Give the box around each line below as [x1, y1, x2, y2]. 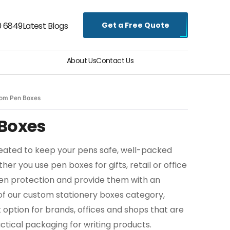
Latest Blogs [22, 20, 68, 32]
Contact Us [96, 55, 134, 66]
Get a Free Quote [102, 20, 169, 30]
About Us [67, 55, 97, 66]
